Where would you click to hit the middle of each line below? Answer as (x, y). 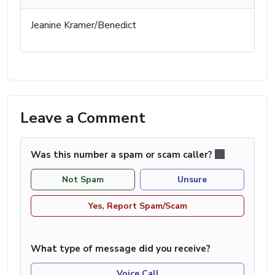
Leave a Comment (83, 118)
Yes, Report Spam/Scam (137, 206)
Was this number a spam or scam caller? (123, 154)
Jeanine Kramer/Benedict (83, 25)
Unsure (192, 179)
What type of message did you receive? (121, 248)
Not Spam (83, 179)
